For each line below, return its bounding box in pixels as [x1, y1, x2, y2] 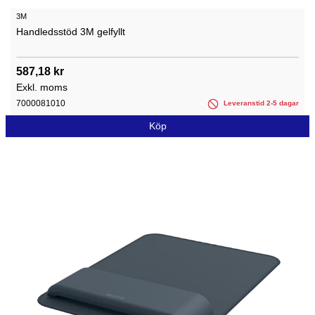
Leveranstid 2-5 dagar [221, 99, 299, 108]
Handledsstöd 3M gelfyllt [16, 26, 125, 38]
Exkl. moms [16, 82, 67, 94]
